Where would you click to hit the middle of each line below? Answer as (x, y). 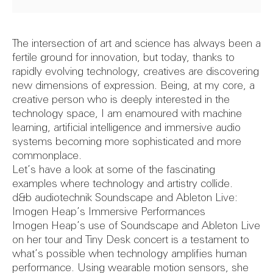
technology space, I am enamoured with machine (127, 114)
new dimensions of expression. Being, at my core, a (133, 86)
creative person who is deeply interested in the (121, 100)
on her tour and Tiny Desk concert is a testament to (131, 240)
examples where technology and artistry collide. (122, 184)
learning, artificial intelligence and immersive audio (126, 128)
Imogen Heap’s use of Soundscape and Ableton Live (136, 226)
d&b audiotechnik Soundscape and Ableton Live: (125, 198)
